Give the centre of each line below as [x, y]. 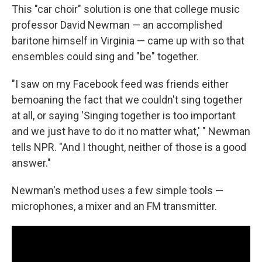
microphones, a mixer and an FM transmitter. [114, 206]
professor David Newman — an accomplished [117, 25]
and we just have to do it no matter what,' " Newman [131, 132]
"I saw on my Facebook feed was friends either [120, 84]
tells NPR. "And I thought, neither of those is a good [129, 147]
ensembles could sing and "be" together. [105, 57]
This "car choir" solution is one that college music [126, 9]
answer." [31, 163]
